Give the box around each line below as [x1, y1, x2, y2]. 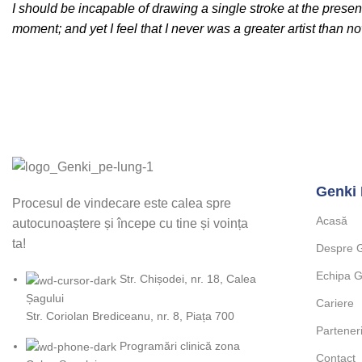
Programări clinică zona [120, 339, 240, 352]
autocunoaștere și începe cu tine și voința [12, 217, 248, 231]
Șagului [26, 291, 64, 305]
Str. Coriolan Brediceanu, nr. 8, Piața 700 [26, 309, 234, 322]
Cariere [316, 297, 354, 310]
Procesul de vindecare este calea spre [12, 196, 231, 211]
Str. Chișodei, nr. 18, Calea [120, 272, 256, 286]
